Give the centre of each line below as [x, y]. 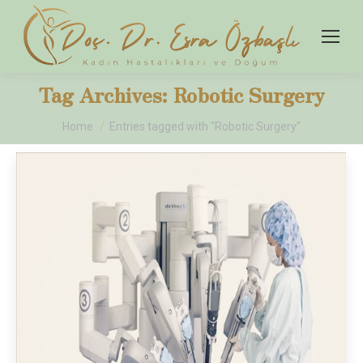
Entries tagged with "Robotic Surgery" [205, 126]
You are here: [98, 118]
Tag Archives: [106, 94]
